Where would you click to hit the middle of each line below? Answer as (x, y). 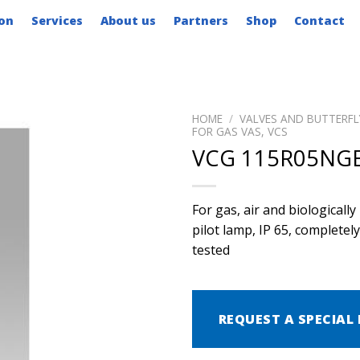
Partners (200, 20)
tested (211, 250)
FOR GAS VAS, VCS (240, 131)
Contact (319, 20)
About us (128, 20)
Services (57, 20)
